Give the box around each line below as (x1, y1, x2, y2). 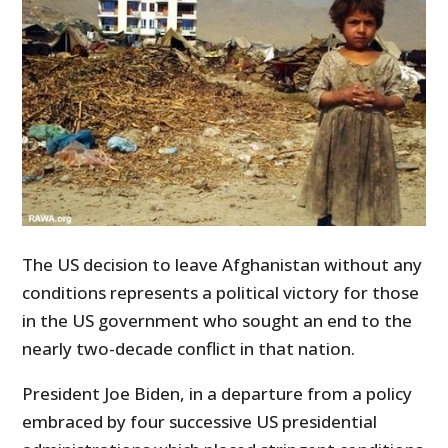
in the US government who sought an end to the (22, 308, 413, 332)
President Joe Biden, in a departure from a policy (22, 381, 413, 405)
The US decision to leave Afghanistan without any (22, 252, 423, 276)
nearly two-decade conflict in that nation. (22, 336, 356, 360)
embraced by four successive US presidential (22, 409, 378, 433)
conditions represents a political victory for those (22, 280, 420, 304)
